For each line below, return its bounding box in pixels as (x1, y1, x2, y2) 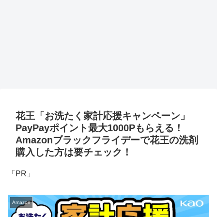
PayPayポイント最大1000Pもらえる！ (15, 123, 184, 134)
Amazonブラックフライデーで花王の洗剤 (15, 135, 198, 146)
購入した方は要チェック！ (15, 147, 132, 158)
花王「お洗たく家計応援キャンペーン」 (15, 110, 190, 122)
